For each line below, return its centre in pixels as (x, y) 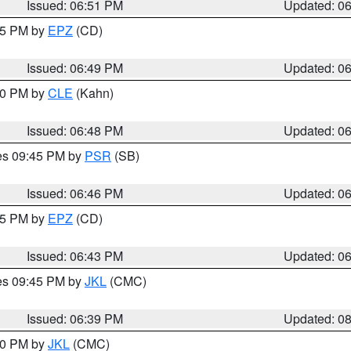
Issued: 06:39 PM (75, 318)
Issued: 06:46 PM (75, 193)
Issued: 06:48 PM (75, 130)
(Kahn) (93, 93)
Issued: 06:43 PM (75, 256)
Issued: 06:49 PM (75, 68)
